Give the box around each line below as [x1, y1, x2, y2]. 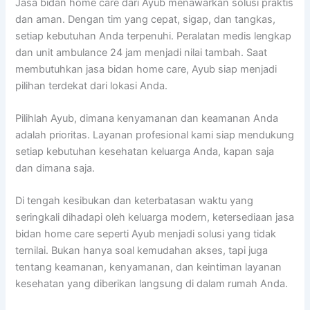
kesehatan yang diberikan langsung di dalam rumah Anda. [15, 277, 289, 291]
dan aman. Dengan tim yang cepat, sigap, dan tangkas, [15, 12, 276, 26]
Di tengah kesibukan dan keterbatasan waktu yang [15, 194, 254, 208]
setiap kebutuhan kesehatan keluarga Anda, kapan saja [15, 145, 275, 158]
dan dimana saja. [15, 161, 95, 174]
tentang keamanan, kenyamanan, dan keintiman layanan [15, 261, 282, 274]
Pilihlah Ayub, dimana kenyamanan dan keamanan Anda [15, 111, 279, 125]
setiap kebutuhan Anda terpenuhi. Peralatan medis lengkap [15, 29, 292, 42]
